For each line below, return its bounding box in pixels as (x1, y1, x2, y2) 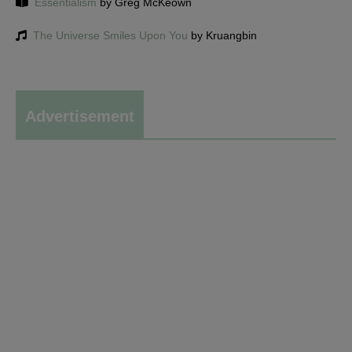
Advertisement (25, 108, 134, 125)
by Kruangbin (188, 29, 257, 42)
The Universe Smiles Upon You (33, 29, 188, 42)
